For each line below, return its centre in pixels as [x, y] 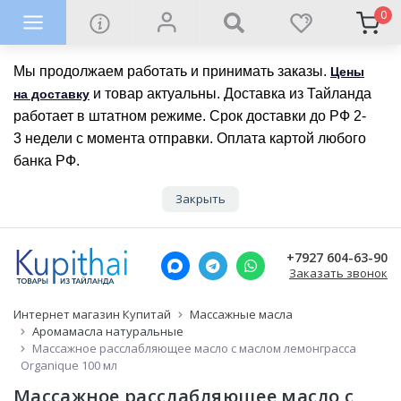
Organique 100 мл [69, 365]
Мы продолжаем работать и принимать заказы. [172, 71]
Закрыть [200, 199]
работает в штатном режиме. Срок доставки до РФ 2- [190, 116]
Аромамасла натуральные [108, 331]
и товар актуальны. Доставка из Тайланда [230, 94]
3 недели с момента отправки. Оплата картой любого [190, 138]
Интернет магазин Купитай [92, 314]
